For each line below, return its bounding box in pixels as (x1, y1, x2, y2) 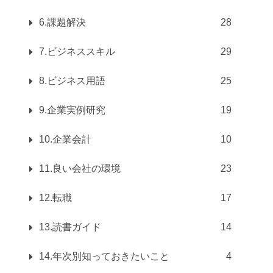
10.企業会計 (39, 134, 91, 145)
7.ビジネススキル (39, 46, 115, 57)
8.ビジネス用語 (39, 76, 105, 87)
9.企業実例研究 (39, 105, 105, 116)
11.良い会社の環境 (39, 163, 121, 174)
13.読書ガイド (39, 222, 101, 233)
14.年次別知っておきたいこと (39, 251, 169, 262)
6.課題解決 (39, 17, 86, 28)
